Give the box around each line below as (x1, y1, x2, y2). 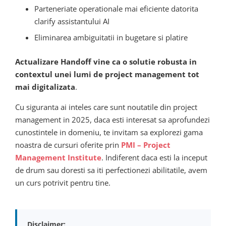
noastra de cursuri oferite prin (15, 139, 121, 150)
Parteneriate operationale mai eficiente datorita (34, 3, 198, 14)
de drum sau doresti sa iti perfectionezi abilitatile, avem (15, 164, 207, 175)
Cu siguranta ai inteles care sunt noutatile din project (15, 101, 197, 112)
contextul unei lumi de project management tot (15, 69, 199, 79)
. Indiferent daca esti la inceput (101, 152, 207, 162)
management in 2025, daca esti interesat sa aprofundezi (15, 114, 210, 125)
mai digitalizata (15, 81, 75, 92)
